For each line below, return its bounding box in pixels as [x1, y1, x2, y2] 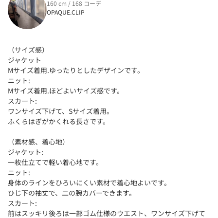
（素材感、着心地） [8, 136, 69, 146]
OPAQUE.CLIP [47, 7, 85, 16]
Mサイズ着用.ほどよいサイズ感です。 [8, 85, 124, 95]
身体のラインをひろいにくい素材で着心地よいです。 [8, 177, 171, 187]
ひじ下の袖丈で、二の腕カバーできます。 [8, 187, 136, 198]
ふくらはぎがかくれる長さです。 [8, 116, 109, 126]
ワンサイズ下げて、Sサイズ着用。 [8, 106, 113, 116]
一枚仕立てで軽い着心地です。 [8, 157, 103, 167]
